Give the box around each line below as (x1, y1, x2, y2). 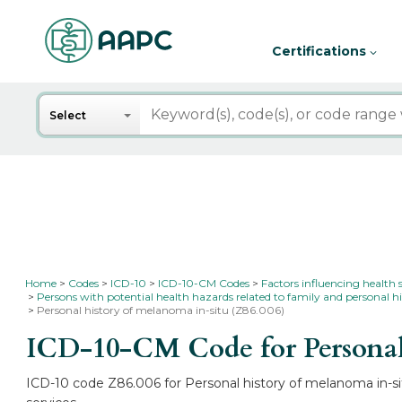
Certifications (272, 43, 370, 59)
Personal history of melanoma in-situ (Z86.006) (37, 303, 285, 317)
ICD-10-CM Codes (158, 276, 250, 290)
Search (38, 95, 92, 112)
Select (49, 109, 87, 122)
